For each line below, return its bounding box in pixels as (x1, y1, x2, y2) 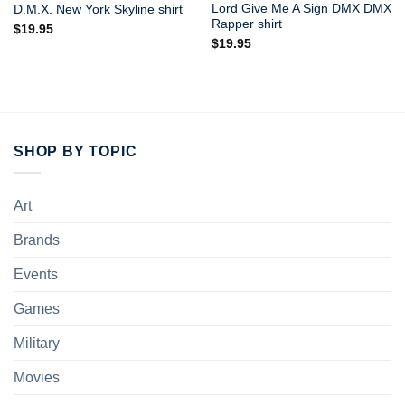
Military (14, 335, 60, 352)
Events (14, 267, 58, 283)
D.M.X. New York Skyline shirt (13, 2, 183, 16)
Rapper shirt (211, 17, 282, 32)
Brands (14, 232, 60, 249)
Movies (14, 370, 60, 386)
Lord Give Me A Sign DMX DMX (211, 2, 391, 16)
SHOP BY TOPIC (14, 143, 137, 159)
